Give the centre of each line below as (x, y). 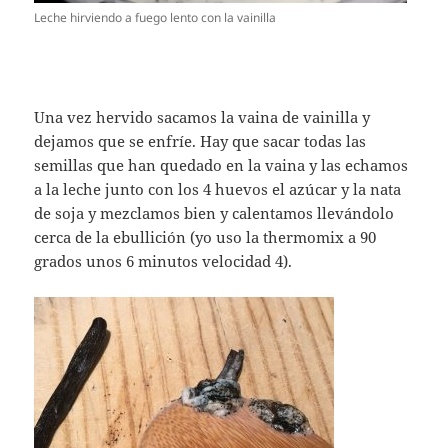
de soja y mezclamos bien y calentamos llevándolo (214, 213)
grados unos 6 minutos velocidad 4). (163, 261)
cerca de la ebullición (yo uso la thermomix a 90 (205, 237)
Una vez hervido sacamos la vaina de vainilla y (202, 117)
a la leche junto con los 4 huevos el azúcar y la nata (218, 189)
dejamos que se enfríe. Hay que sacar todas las (200, 141)
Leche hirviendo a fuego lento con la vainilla (155, 18)
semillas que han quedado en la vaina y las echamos (221, 165)
